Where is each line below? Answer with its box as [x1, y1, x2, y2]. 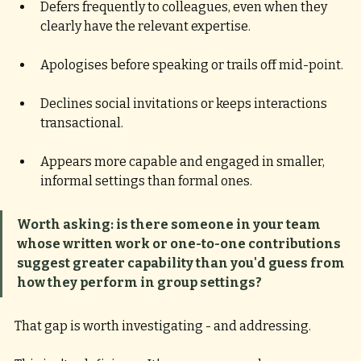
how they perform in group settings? [17, 275, 264, 291]
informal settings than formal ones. [40, 173, 252, 189]
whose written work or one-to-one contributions [17, 236, 343, 252]
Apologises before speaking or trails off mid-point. [40, 57, 346, 73]
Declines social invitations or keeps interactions [40, 96, 330, 112]
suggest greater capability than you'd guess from [17, 255, 347, 272]
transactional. [40, 115, 126, 131]
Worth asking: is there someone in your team [17, 217, 323, 233]
